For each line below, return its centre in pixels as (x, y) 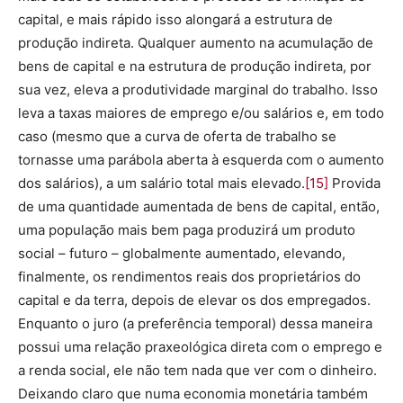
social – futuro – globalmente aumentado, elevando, (182, 253)
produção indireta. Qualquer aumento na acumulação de (196, 43)
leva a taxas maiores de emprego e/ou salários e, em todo (201, 113)
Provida (354, 183)
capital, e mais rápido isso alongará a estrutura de (175, 19)
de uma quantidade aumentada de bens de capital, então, (199, 206)
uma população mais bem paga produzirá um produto (187, 230)
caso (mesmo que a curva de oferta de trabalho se (177, 136)
